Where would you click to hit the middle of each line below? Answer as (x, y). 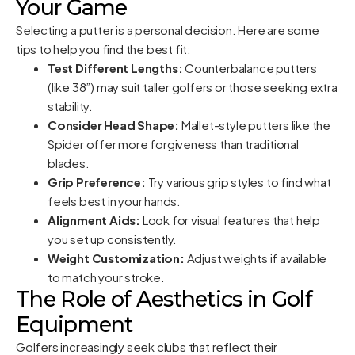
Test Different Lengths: (115, 68)
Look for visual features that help (231, 220)
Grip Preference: (97, 182)
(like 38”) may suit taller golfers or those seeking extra (193, 87)
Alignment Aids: (94, 220)
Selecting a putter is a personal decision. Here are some (168, 30)
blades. (69, 163)
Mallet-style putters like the (255, 125)
